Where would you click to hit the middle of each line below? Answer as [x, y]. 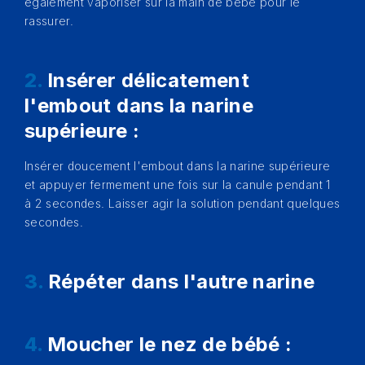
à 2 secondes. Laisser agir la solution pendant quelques [182, 203]
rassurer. [49, 21]
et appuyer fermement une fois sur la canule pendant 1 [178, 185]
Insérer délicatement [149, 80]
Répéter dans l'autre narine [182, 281]
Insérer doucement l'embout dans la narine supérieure [178, 166]
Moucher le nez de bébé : [170, 344]
